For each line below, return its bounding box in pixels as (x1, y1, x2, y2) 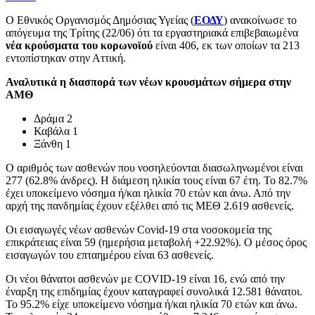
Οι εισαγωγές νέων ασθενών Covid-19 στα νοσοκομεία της (6, 223, 271, 236)
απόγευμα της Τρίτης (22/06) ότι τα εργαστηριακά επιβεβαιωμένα (6, 26, 298, 39)
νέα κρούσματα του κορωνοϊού (6, 39, 155, 51)
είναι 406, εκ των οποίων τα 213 (155, 39, 300, 51)
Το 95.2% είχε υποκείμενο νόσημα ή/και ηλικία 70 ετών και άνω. (6, 297, 297, 310)
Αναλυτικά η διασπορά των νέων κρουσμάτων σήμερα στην (6, 75, 291, 88)
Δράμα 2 (34, 112, 72, 124)
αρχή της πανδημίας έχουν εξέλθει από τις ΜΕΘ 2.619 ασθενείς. (6, 199, 294, 212)
